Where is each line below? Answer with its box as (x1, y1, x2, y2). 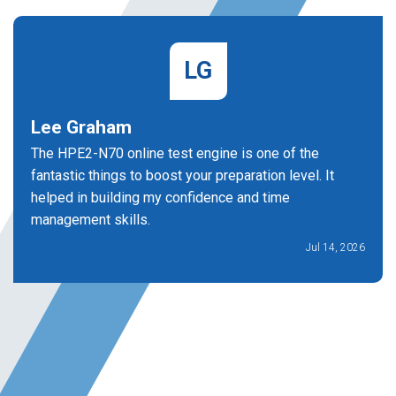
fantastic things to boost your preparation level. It (31, 167, 334, 184)
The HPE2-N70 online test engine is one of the (31, 145, 319, 162)
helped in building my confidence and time (31, 189, 290, 206)
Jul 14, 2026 (306, 241, 365, 254)
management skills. (31, 211, 150, 228)
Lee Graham (31, 117, 132, 138)
